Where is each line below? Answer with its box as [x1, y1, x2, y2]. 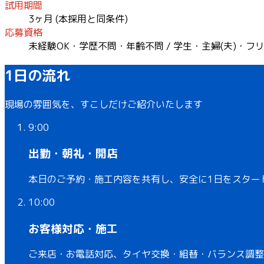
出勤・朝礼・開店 [28, 146, 118, 161]
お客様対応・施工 [28, 220, 118, 236]
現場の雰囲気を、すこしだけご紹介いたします [5, 97, 203, 111]
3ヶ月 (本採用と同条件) [28, 12, 128, 25]
